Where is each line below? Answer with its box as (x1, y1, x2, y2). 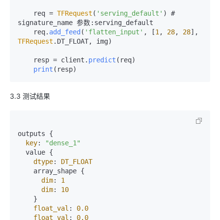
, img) (88, 37, 112, 45)
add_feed (49, 27, 81, 36)
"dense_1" (45, 138, 81, 147)
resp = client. (33, 55, 88, 64)
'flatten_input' (84, 27, 143, 36)
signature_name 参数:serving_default (18, 18, 153, 27)
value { (18, 148, 26, 156)
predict (88, 55, 116, 64)
